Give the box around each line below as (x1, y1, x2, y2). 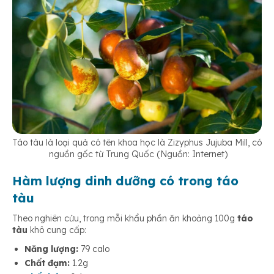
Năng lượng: (24, 243, 78, 255)
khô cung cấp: (30, 224, 86, 236)
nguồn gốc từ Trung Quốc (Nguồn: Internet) (46, 149, 228, 160)
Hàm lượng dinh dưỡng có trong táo (12, 173, 239, 189)
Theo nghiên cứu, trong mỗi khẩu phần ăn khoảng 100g (12, 213, 235, 224)
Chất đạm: (24, 257, 70, 269)
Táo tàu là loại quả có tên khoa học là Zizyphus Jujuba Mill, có (12, 137, 262, 149)
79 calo (78, 243, 109, 255)
